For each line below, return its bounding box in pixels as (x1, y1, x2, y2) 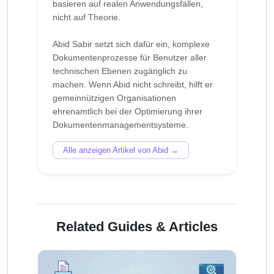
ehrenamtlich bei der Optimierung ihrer (53, 106, 202, 116)
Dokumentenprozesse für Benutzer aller (53, 52, 207, 62)
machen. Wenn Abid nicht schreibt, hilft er (53, 79, 213, 89)
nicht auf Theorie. (53, 12, 120, 22)
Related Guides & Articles (56, 218, 218, 234)
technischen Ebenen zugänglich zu (53, 65, 187, 76)
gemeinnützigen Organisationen (53, 92, 176, 103)
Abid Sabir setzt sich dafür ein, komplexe (53, 39, 210, 49)
